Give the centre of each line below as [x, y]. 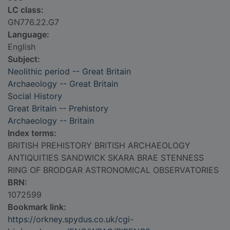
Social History [35, 96]
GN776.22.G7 [33, 22]
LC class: [26, 10]
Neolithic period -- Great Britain [69, 72]
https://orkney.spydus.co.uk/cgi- [71, 219]
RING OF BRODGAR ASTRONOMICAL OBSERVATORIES [113, 170]
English [22, 47]
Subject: [24, 59]
